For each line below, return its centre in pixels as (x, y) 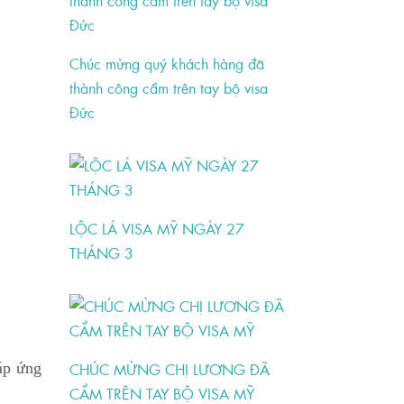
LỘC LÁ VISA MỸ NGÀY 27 (157, 229)
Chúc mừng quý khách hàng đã (167, 64)
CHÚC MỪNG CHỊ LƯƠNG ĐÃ (170, 369)
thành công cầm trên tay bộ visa (169, 88)
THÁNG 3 (102, 253)
